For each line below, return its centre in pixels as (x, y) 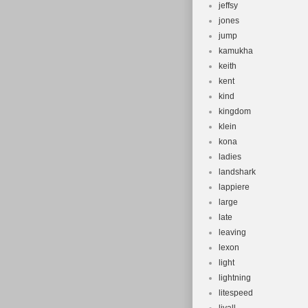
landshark (237, 172)
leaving (232, 232)
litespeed (236, 293)
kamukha (236, 51)
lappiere (234, 187)
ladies (230, 157)
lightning (235, 278)
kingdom (235, 111)
